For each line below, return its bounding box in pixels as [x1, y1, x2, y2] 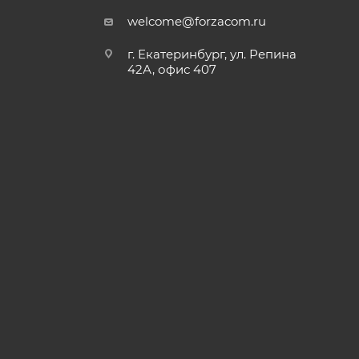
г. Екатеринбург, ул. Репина [127, 46, 297, 63]
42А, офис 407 [127, 62, 217, 78]
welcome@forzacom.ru [127, 14, 267, 30]
